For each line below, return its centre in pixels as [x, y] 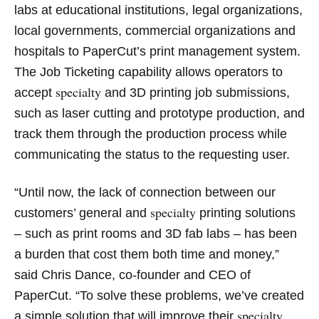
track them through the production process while [151, 134]
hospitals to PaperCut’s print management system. [157, 52]
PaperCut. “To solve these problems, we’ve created [159, 296]
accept [35, 93]
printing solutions [246, 213]
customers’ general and [82, 213]
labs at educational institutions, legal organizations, [158, 10]
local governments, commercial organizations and [155, 31]
